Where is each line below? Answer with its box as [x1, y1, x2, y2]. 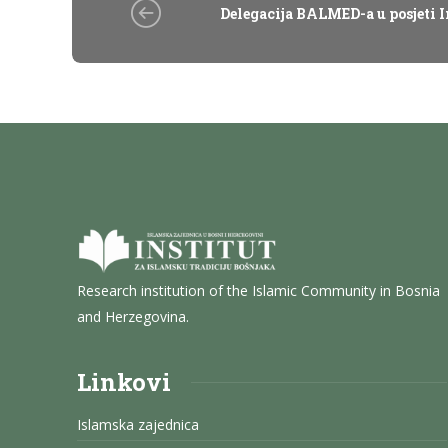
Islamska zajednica [77, 415, 199, 435]
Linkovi [77, 366, 171, 399]
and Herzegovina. [77, 307, 189, 327]
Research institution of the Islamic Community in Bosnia [77, 281, 440, 301]
